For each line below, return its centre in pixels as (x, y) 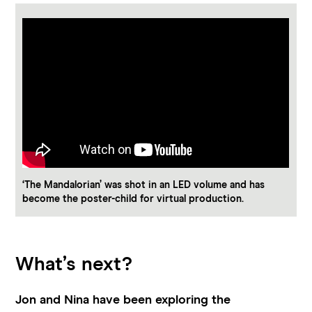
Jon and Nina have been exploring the (123, 300)
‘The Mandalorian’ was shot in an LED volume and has (144, 186)
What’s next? (74, 264)
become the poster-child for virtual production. (133, 200)
